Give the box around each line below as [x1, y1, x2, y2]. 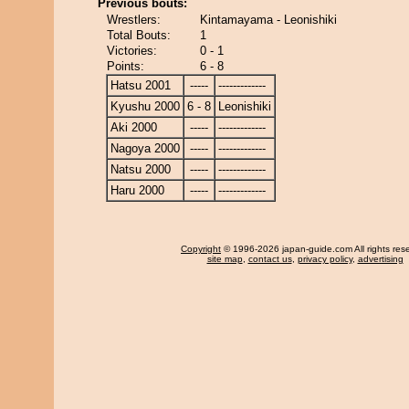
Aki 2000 [110, 121, 157, 134]
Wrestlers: [107, 13, 161, 26]
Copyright [181, 244, 221, 254]
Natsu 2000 [110, 163, 171, 176]
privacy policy [297, 254, 352, 264]
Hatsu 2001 [110, 79, 171, 92]
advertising [357, 254, 404, 264]
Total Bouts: [107, 28, 171, 42]
